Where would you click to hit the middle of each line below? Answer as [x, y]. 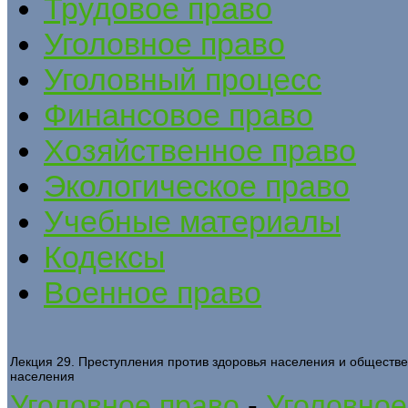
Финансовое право [178, 114]
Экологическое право [197, 185]
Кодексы [104, 256]
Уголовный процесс [183, 79]
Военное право [153, 292]
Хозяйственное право [200, 150]
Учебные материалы [192, 221]
